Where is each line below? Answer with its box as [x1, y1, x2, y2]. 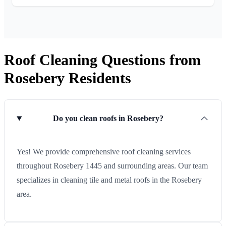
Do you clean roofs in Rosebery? [52, 114, 163, 123]
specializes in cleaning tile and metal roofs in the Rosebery [17, 176, 202, 185]
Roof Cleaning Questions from [4, 51, 201, 68]
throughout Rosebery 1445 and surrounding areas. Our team [17, 161, 208, 171]
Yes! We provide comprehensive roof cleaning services [17, 147, 191, 156]
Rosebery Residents [4, 69, 131, 86]
